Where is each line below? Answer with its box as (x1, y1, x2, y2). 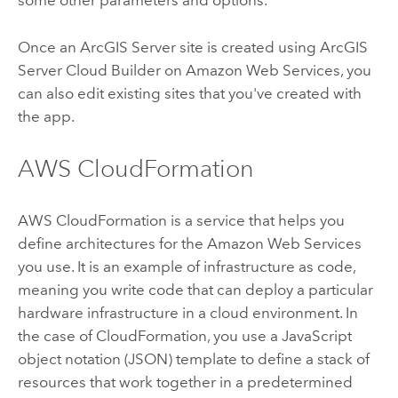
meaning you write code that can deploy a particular (17, 281, 373, 299)
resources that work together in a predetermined (17, 373, 353, 392)
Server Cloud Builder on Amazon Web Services (17, 60, 340, 79)
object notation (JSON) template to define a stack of (17, 350, 370, 369)
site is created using (175, 37, 320, 56)
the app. (17, 107, 75, 125)
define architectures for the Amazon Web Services (17, 235, 362, 253)
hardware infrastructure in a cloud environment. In (17, 304, 358, 322)
